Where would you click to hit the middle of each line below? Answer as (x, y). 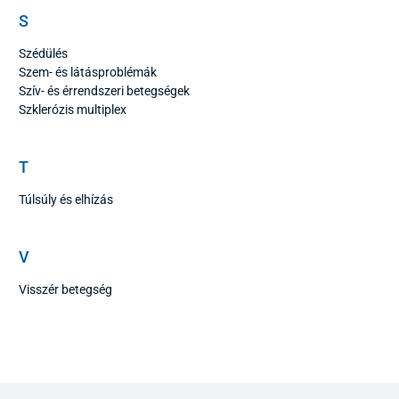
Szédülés (43, 54)
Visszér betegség (65, 290)
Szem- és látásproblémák (88, 73)
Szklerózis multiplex (73, 110)
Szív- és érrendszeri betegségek (104, 91)
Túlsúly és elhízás (66, 200)
